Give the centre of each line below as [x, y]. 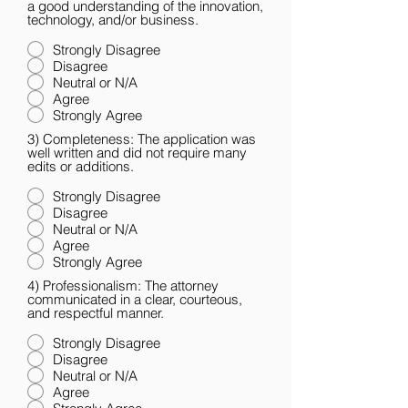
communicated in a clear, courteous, [135, 299]
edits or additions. [81, 166]
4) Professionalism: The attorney [35, 286]
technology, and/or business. [113, 20]
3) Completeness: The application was [35, 139]
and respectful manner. [96, 313]
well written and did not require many [137, 153]
